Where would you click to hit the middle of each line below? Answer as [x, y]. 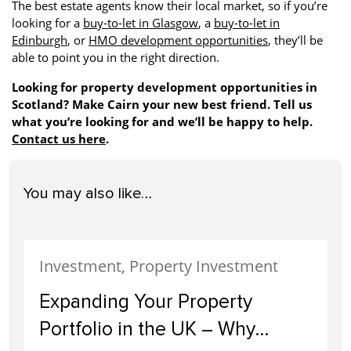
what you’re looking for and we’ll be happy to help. [162, 121]
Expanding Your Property [146, 302]
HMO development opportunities [178, 40]
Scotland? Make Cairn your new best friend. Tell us [162, 104]
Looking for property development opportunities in [165, 87]
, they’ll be [295, 40]
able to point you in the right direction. [116, 57]
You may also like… [88, 194]
